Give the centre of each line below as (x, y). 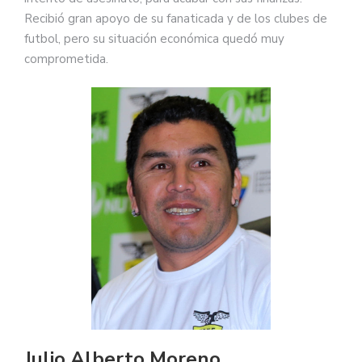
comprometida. (66, 59)
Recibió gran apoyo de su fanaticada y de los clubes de (176, 18)
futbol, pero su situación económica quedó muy (154, 38)
